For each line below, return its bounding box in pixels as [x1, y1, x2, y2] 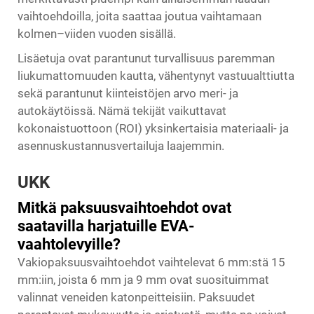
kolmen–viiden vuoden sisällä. [18, 27, 176, 41]
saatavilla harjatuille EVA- [18, 217, 195, 235]
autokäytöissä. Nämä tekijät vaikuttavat [18, 104, 226, 118]
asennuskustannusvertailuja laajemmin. [18, 139, 224, 153]
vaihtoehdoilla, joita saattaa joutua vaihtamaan [18, 9, 261, 24]
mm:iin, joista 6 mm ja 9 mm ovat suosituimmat [18, 273, 269, 287]
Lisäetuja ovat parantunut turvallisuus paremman [18, 51, 275, 66]
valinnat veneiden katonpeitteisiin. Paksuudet [18, 290, 255, 305]
